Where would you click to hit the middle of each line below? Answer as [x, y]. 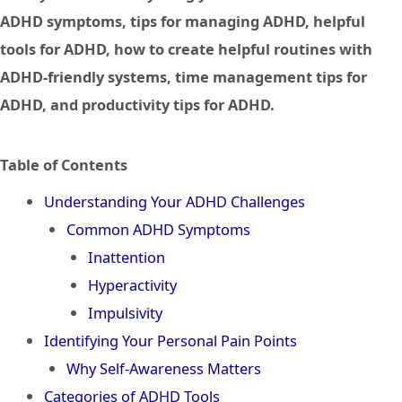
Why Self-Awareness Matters [163, 369]
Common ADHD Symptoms [158, 230]
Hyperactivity [133, 285]
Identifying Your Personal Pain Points [171, 341]
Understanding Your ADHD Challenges [175, 202]
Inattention [127, 258]
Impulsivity [126, 313]
